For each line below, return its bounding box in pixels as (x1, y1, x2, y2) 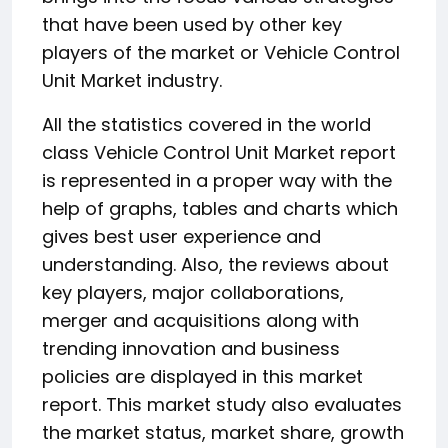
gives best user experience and (42, 223, 321, 249)
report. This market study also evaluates (42, 391, 402, 417)
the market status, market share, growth (42, 419, 404, 445)
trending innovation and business (42, 335, 340, 361)
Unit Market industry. (42, 67, 222, 93)
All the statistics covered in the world (42, 111, 371, 137)
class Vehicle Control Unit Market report (42, 139, 396, 165)
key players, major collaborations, (42, 279, 344, 305)
